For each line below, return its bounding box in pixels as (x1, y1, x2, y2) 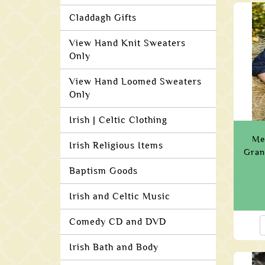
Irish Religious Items (69, 140, 163, 151)
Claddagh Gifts (69, 12, 137, 23)
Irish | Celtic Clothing (69, 115, 167, 125)
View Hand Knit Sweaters (69, 38, 186, 49)
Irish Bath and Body (69, 242, 159, 253)
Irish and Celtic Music (69, 191, 170, 202)
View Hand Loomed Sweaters (69, 76, 202, 87)
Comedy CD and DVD (69, 216, 166, 227)
